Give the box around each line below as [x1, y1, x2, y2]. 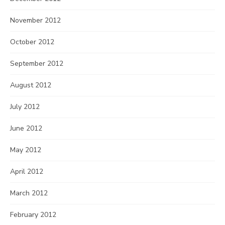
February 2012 [10, 210, 56, 219]
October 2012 [10, 37, 54, 47]
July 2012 [10, 102, 40, 111]
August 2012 [10, 80, 51, 90]
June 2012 [10, 124, 42, 133]
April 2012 [10, 167, 43, 176]
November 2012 [10, 16, 61, 25]
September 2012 [10, 59, 63, 68]
